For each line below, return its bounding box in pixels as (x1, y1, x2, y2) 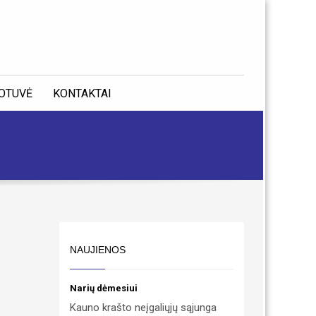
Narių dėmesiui (69, 283, 138, 293)
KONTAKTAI (52, 87, 111, 100)
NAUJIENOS (69, 244, 126, 255)
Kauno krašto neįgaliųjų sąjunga (69, 301, 217, 314)
